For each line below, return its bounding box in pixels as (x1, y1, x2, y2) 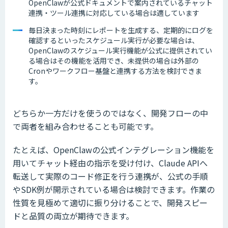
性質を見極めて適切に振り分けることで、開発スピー (13, 196, 208, 209)
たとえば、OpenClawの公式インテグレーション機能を (13, 144, 214, 156)
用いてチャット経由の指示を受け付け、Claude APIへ (13, 157, 208, 169)
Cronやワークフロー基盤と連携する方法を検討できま (28, 66, 202, 76)
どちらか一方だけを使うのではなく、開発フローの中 (13, 107, 208, 120)
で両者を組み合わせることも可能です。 (13, 120, 158, 133)
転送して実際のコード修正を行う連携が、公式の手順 (13, 170, 208, 183)
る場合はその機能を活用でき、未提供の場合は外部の (28, 55, 199, 66)
